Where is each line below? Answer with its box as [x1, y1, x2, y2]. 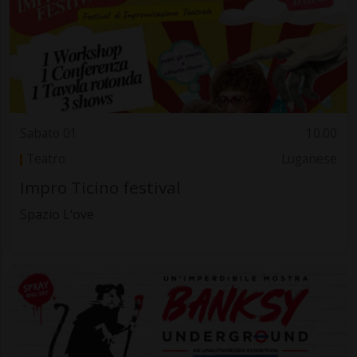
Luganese [281, 151, 338, 168]
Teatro [25, 151, 65, 168]
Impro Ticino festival [19, 175, 181, 198]
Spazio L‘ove [19, 205, 94, 223]
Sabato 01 [19, 125, 77, 143]
